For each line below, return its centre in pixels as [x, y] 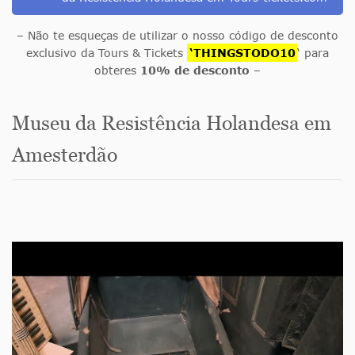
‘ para [313, 53]
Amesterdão [65, 155]
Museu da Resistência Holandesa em [172, 123]
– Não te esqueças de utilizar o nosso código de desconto [177, 36]
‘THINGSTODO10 [242, 53]
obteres [117, 71]
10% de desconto [195, 71]
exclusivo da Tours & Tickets [106, 53]
